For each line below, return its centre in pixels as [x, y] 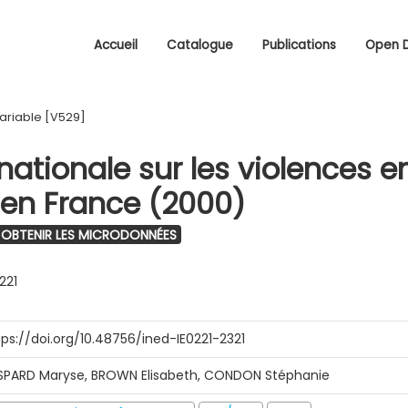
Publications [299, 45]
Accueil [116, 45]
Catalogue [200, 45]
